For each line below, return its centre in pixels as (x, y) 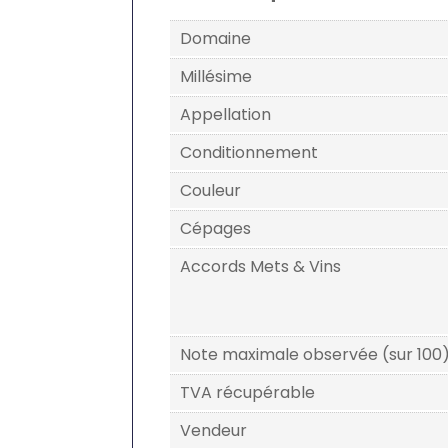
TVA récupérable (247, 392)
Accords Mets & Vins (260, 266)
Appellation (225, 114)
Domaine (215, 38)
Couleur (210, 190)
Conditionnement (249, 152)
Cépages (215, 228)
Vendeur (213, 430)
